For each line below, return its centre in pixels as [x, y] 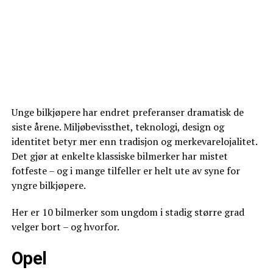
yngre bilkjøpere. [48, 185]
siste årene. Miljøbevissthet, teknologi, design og [118, 127]
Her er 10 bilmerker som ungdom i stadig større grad [128, 212]
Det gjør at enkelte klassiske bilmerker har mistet [119, 156]
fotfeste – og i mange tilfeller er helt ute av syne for [126, 171]
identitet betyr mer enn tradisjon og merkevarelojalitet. [134, 141]
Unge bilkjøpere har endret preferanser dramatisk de [127, 112]
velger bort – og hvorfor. [65, 227]
